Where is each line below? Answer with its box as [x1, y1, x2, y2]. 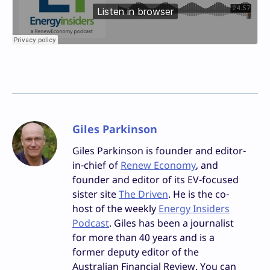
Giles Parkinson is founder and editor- [72, 144, 246, 158]
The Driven [119, 187, 168, 201]
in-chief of [72, 159, 121, 172]
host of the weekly [72, 202, 159, 216]
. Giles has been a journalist [109, 216, 234, 230]
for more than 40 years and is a [72, 231, 215, 245]
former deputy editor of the [72, 245, 199, 259]
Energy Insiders [159, 202, 230, 216]
